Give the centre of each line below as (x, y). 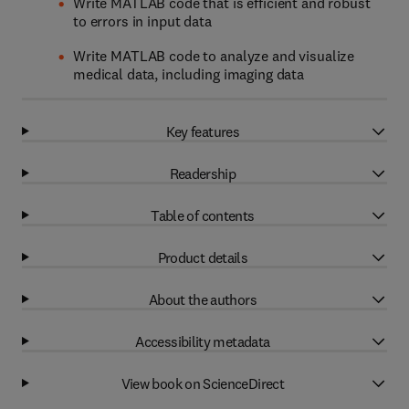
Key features (203, 131)
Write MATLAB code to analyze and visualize (214, 56)
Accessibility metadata (203, 341)
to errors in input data (142, 21)
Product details (203, 257)
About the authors (202, 299)
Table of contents (203, 215)
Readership (203, 173)
